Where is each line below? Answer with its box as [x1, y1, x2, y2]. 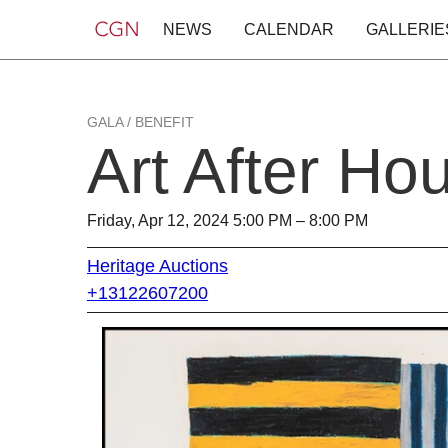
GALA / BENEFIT [87, 114, 194, 130]
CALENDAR [244, 21, 334, 39]
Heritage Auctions [87, 255, 228, 276]
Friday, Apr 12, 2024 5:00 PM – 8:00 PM [87, 212, 368, 229]
